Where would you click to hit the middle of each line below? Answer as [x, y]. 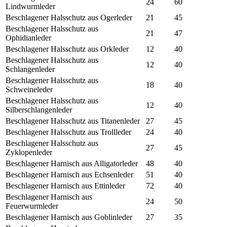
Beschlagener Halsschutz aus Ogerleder [69, 18]
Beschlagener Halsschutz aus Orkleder [67, 49]
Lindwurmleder [30, 7]
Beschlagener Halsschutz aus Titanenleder [73, 121]
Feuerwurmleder [32, 206]
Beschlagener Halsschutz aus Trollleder [68, 132]
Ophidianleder [28, 38]
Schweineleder [29, 90]
